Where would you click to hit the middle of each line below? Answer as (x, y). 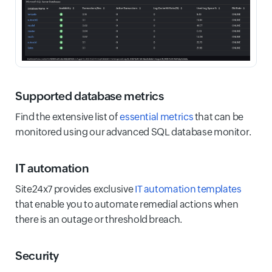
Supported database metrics (93, 96)
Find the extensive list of (68, 117)
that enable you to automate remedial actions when (127, 205)
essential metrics (157, 117)
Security (41, 256)
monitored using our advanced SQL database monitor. (134, 132)
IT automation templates (188, 189)
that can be (218, 117)
